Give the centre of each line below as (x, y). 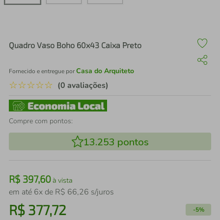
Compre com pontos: (41, 121)
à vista (62, 180)
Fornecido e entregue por (42, 71)
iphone (54, 27)
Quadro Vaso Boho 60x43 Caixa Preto (75, 45)
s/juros (101, 192)
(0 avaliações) (83, 85)
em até (21, 192)
